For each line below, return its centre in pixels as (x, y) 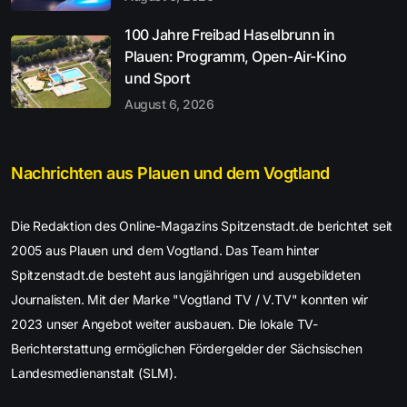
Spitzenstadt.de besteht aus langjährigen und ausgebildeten (186, 274)
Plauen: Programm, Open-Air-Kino (236, 56)
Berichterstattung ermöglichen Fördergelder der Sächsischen (187, 348)
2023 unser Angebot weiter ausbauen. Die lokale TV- (164, 323)
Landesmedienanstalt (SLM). (94, 372)
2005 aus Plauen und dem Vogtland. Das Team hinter (165, 250)
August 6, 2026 (169, 104)
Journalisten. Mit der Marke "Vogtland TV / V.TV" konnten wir (189, 299)
